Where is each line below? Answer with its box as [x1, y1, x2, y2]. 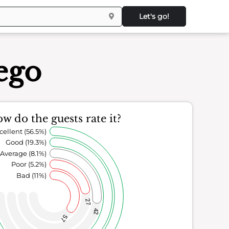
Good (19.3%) [6, 138, 47, 147]
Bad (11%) [16, 171, 47, 179]
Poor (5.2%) [11, 160, 47, 169]
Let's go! [139, 12, 170, 21]
